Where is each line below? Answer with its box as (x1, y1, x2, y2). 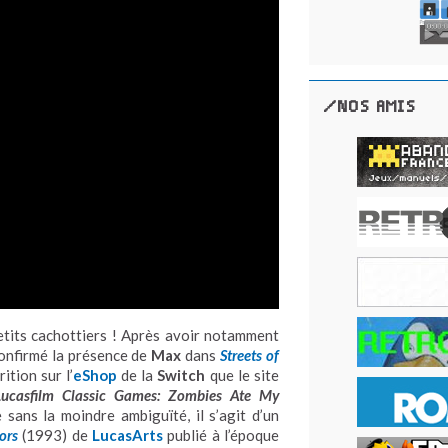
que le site (205, 366, 280, 384)
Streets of (220, 346, 280, 364)
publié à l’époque (163, 426, 280, 444)
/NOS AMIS (324, 96, 416, 118)
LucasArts (92, 426, 164, 444)
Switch (157, 366, 206, 384)
